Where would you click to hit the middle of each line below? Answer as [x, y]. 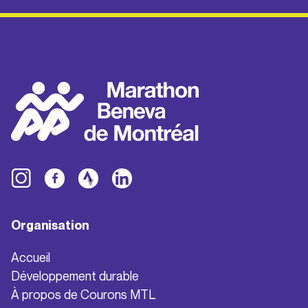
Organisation [50, 225]
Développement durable [75, 275]
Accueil [31, 257]
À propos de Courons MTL [84, 294]
